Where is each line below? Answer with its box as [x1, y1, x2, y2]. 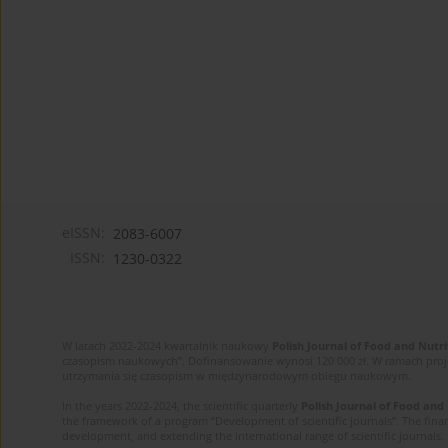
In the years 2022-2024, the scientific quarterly [62, 398, 301, 414]
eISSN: [62, 223, 105, 243]
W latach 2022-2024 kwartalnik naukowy [62, 338, 272, 354]
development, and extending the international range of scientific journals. [62, 428, 444, 444]
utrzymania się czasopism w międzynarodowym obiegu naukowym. [62, 368, 411, 384]
